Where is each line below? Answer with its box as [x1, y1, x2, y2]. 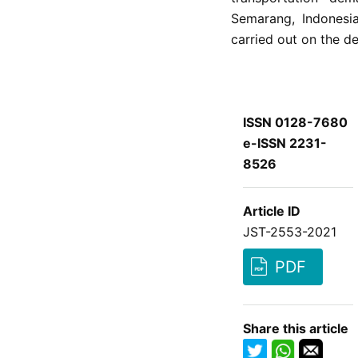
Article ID [242, 202, 300, 219]
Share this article [242, 320, 348, 336]
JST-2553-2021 [242, 223, 336, 240]
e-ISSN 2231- [242, 134, 327, 151]
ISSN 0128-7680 [242, 113, 348, 130]
